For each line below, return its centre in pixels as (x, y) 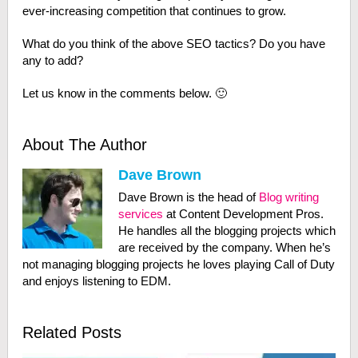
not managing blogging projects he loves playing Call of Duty (178, 265)
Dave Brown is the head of (188, 197)
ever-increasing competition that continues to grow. (154, 11)
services (140, 214)
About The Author (84, 145)
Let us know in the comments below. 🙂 (124, 93)
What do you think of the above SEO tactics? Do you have (173, 44)
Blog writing (288, 197)
